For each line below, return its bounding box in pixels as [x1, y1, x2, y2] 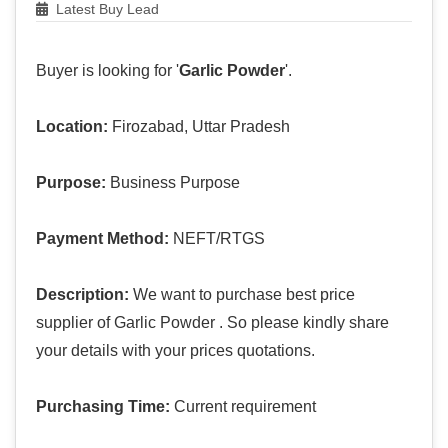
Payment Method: [36, 230, 169, 248]
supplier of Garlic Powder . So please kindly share [36, 314, 389, 332]
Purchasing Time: [36, 398, 170, 416]
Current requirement [170, 398, 316, 416]
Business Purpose [106, 174, 240, 192]
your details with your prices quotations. [36, 342, 315, 360]
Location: [36, 118, 108, 136]
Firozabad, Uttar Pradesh [108, 118, 290, 136]
